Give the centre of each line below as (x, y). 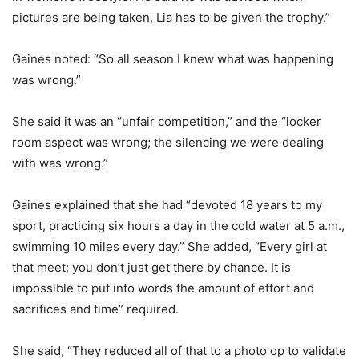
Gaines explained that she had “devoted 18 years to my (167, 204)
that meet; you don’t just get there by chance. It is (151, 267)
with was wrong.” (60, 163)
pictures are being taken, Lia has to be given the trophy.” (171, 17)
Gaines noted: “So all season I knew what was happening (173, 58)
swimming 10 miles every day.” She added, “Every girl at (169, 246)
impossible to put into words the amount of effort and (163, 288)
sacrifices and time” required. (95, 309)
